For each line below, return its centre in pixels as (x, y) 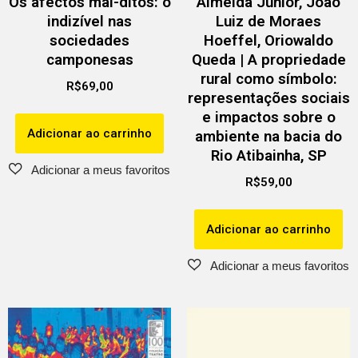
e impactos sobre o (268, 117)
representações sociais (268, 98)
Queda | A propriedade (268, 60)
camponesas (89, 60)
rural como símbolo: (268, 79)
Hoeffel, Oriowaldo (268, 40)
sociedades (89, 40)
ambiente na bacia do (268, 136)
